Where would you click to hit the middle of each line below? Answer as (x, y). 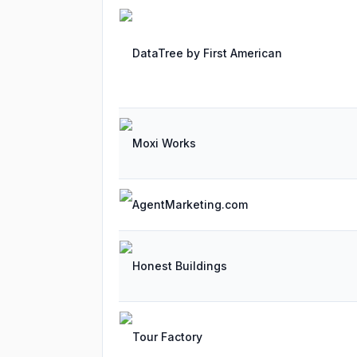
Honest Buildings (180, 266)
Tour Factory (167, 337)
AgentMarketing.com (190, 204)
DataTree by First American (207, 53)
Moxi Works (164, 143)
